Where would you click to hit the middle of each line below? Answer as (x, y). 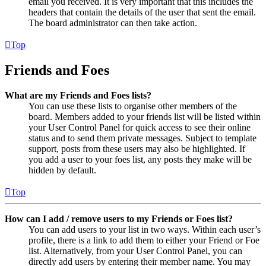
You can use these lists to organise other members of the (133, 106)
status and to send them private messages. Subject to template (142, 138)
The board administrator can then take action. (113, 23)
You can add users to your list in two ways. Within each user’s (145, 230)
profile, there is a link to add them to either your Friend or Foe (144, 240)
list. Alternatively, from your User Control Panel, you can (135, 251)
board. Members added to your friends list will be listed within (145, 117)
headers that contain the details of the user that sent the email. (142, 12)
